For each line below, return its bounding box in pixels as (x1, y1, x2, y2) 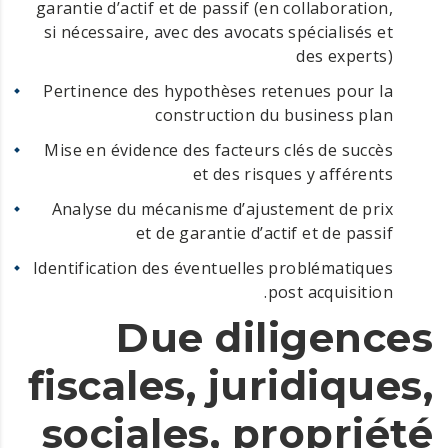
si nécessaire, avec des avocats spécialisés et (43, 20, 393, 43)
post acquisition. (267, 280, 393, 303)
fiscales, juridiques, (27, 360, 433, 410)
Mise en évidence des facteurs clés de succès (44, 138, 393, 161)
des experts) (296, 44, 393, 67)
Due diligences (116, 312, 433, 362)
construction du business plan (155, 103, 393, 126)
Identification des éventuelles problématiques (33, 256, 393, 279)
